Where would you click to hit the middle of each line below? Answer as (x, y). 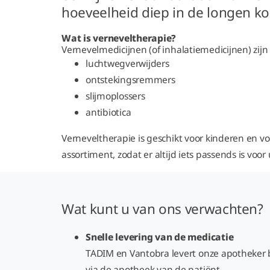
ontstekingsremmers (130, 80)
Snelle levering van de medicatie (160, 237)
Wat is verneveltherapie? (119, 38)
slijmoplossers (115, 96)
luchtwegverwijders (127, 63)
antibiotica (108, 112)
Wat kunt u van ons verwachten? (164, 209)
